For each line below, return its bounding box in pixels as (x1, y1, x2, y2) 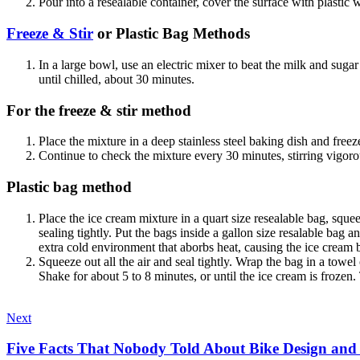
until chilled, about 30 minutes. (39, 72, 194, 86)
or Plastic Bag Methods (93, 25, 250, 43)
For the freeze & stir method (6, 101, 191, 119)
